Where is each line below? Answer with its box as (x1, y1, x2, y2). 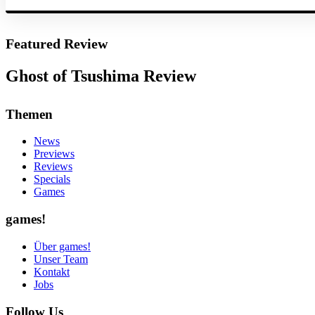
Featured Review (6, 35, 108, 51)
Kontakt (34, 265, 70, 278)
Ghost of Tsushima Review (6, 66, 196, 85)
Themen (6, 106, 53, 122)
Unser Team (34, 252, 88, 265)
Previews (34, 148, 75, 160)
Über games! (34, 240, 91, 252)
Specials (34, 173, 70, 186)
